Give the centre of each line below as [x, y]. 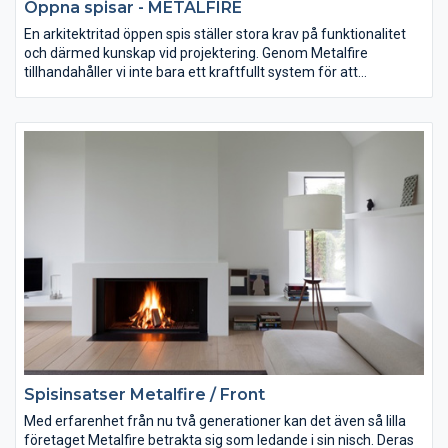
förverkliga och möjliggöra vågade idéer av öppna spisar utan [215, 90]
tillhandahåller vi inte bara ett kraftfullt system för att [191, 71]
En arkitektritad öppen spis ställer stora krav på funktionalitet [215, 33]
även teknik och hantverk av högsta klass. [154, 109]
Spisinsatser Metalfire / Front [144, 394]
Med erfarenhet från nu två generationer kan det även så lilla [215, 420]
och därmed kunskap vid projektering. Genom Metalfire [196, 52]
